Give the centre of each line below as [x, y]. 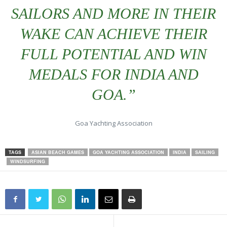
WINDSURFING [28, 161]
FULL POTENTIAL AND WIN [113, 54]
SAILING [205, 152]
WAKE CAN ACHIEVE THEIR [113, 34]
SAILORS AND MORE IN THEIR [113, 13]
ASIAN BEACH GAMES [58, 152]
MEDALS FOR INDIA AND [113, 74]
